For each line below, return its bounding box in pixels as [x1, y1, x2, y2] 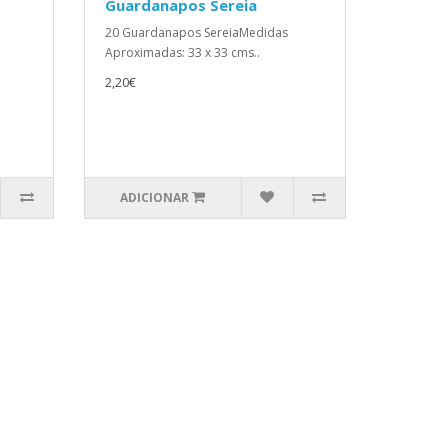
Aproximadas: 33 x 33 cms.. [104, 44, 260, 61]
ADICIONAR [120, 189, 190, 206]
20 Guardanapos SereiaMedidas [104, 24, 288, 41]
